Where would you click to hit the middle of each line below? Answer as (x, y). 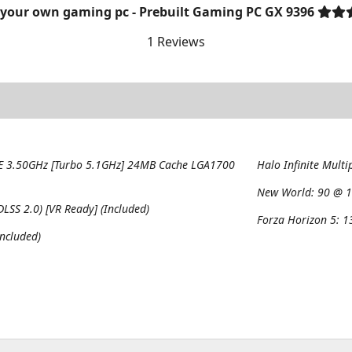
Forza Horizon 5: (300, 220)
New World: (288, 192)
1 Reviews (176, 42)
